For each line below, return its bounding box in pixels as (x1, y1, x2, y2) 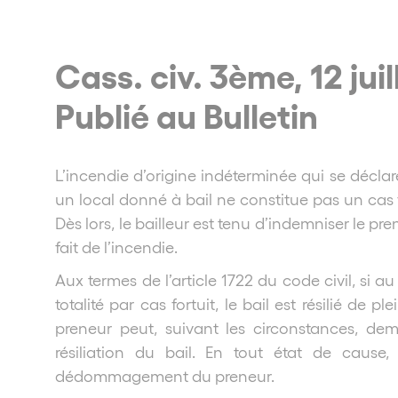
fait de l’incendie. (55, 237, 178, 256)
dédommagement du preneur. (55, 366, 275, 385)
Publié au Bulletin (55, 94, 318, 135)
